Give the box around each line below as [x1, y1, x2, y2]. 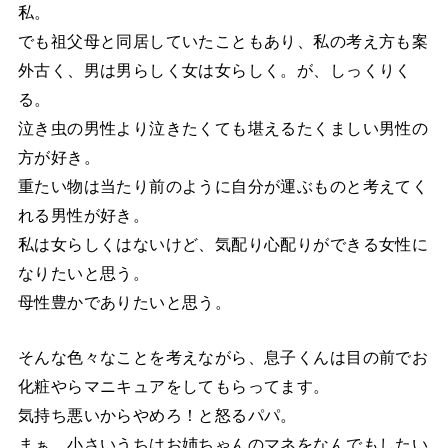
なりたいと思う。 [17, 264, 150, 283]
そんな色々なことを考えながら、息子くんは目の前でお [17, 348, 429, 367]
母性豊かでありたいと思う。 [17, 293, 232, 312]
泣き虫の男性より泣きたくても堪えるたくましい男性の [17, 119, 429, 138]
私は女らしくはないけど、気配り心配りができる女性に [17, 235, 429, 254]
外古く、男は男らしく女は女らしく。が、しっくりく [17, 61, 412, 80]
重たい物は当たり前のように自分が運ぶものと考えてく [17, 177, 429, 196]
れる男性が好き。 [17, 206, 150, 225]
